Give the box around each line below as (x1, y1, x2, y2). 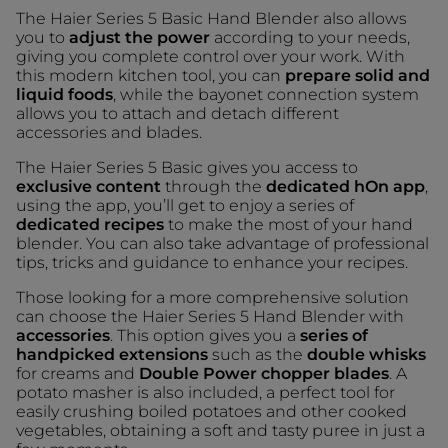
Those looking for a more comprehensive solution (16, 287, 409, 307)
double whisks (307, 344, 426, 364)
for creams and (16, 363, 139, 383)
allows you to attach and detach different (16, 103, 339, 123)
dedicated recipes (16, 214, 164, 234)
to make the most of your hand (164, 214, 413, 234)
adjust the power (69, 27, 214, 47)
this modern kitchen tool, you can (16, 65, 285, 85)
